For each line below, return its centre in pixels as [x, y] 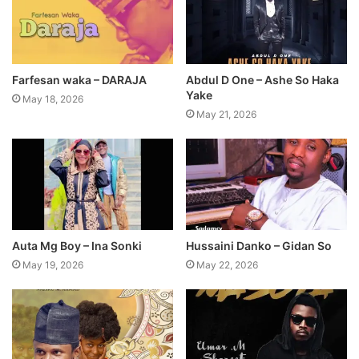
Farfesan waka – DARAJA [79, 80]
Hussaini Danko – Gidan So [259, 245]
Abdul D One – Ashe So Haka [262, 80]
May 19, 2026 [53, 264]
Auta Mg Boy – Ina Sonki [77, 245]
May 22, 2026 [227, 264]
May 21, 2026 [226, 115]
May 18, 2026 [53, 99]
